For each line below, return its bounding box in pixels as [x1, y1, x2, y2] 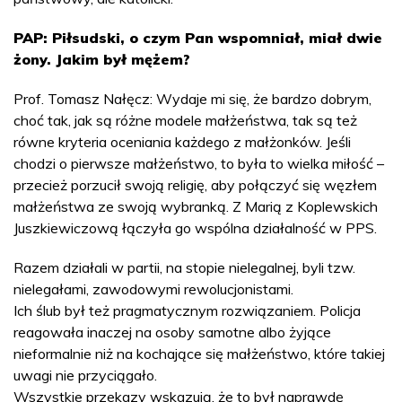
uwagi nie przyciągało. [13, 365, 157, 384]
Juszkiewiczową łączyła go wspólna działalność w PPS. [13, 218, 377, 237]
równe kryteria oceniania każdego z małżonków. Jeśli [13, 132, 351, 151]
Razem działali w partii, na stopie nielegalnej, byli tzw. [13, 258, 355, 276]
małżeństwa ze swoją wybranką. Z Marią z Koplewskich [13, 197, 378, 215]
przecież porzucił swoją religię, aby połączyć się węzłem [13, 175, 377, 194]
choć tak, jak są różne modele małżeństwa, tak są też [13, 110, 357, 129]
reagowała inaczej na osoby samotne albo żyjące [13, 322, 331, 341]
